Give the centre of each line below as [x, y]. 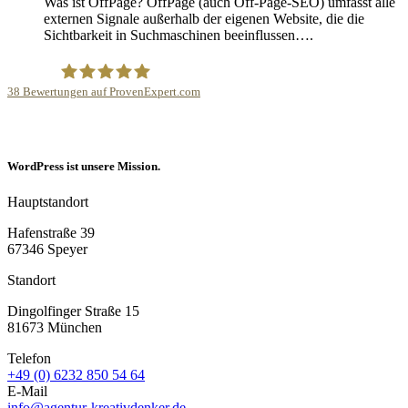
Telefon [29, 358]
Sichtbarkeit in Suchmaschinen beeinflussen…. [178, 35]
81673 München [55, 327]
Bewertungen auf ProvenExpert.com [110, 92]
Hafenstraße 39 [51, 232]
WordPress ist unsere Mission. [84, 166]
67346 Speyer [47, 249]
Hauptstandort [48, 201]
